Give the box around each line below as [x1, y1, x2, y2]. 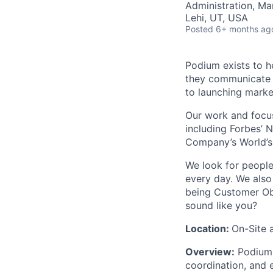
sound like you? [185, 199, 257, 211]
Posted [185, 24, 213, 34]
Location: [185, 222, 232, 235]
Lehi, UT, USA [185, 12, 248, 24]
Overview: [185, 246, 235, 258]
